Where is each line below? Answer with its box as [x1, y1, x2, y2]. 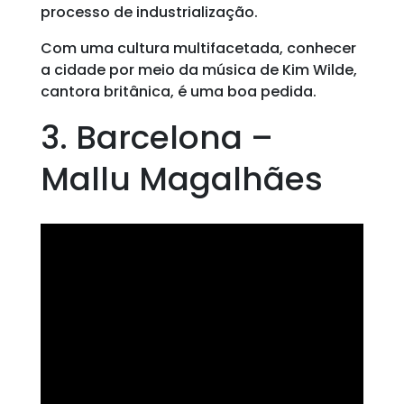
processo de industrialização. [40, 2, 258, 23]
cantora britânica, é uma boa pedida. [40, 81, 317, 102]
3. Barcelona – [40, 115, 273, 161]
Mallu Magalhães [40, 156, 323, 202]
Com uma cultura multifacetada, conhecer [40, 38, 356, 59]
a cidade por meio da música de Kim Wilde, [40, 60, 357, 80]
